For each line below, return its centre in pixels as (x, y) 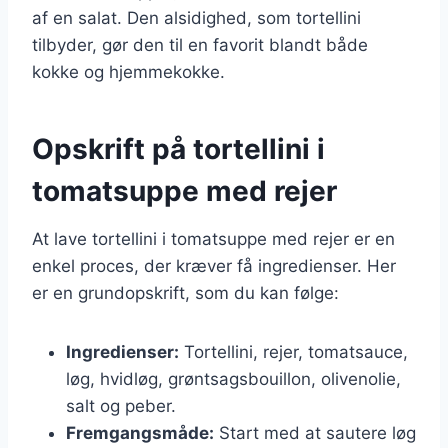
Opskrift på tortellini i (178, 148)
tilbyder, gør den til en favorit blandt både (200, 44)
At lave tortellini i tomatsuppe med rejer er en (213, 238)
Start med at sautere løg (315, 432)
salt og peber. (121, 405)
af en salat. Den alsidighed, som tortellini (196, 17)
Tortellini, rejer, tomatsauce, (293, 351)
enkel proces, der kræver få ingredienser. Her (214, 265)
